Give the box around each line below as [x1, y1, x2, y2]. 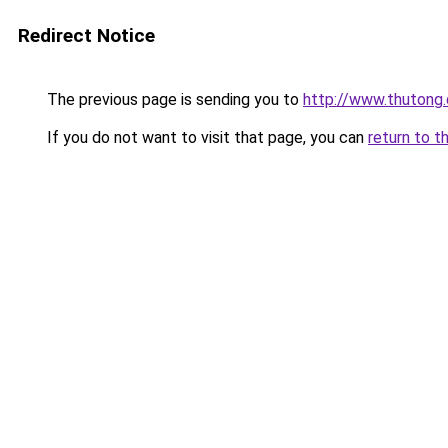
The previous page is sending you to [43, 90, 303, 109]
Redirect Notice [18, 24, 155, 47]
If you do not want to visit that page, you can [43, 128, 368, 147]
